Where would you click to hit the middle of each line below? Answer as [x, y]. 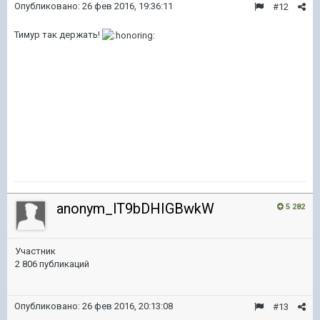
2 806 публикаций [52, 264]
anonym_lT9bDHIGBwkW [135, 209]
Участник [35, 251]
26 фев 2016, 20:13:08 [127, 306]
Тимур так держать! [58, 35]
